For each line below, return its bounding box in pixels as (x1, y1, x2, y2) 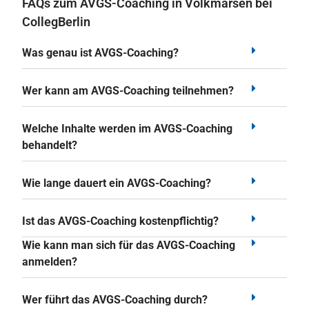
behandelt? (22, 139, 77, 152)
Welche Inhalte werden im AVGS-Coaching (22, 122, 232, 135)
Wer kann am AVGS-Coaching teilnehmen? (22, 84, 234, 97)
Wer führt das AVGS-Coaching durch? (22, 293, 208, 306)
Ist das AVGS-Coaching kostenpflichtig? (22, 215, 219, 228)
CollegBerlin (22, 14, 90, 29)
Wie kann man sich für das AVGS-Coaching (22, 239, 235, 252)
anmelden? (22, 255, 77, 268)
